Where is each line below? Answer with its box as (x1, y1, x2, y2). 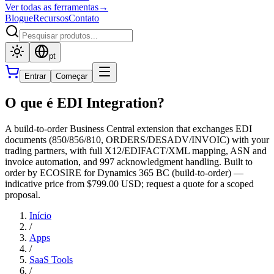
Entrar (24, 72, 46, 81)
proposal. (5, 189, 40, 200)
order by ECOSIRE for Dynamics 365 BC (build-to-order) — (5, 167, 243, 178)
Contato (68, 13, 99, 23)
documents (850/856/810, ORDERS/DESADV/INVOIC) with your (5, 134, 269, 145)
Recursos (33, 13, 68, 23)
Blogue (5, 13, 33, 23)
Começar (56, 72, 87, 81)
